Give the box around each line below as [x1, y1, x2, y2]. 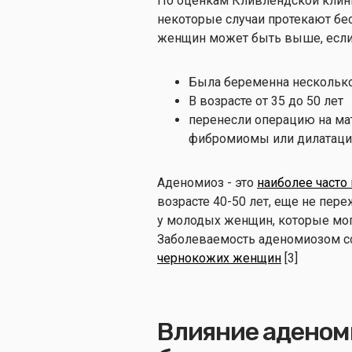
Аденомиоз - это [157, 174, 257, 190]
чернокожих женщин [157, 250, 281, 266]
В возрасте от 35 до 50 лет [189, 93, 343, 108]
